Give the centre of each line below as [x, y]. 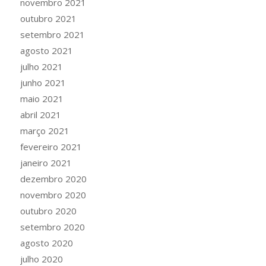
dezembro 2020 [53, 179]
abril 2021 [40, 115]
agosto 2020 [46, 243]
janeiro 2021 [46, 163]
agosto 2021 [46, 50]
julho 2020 [41, 259]
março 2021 [45, 131]
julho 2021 [41, 66]
